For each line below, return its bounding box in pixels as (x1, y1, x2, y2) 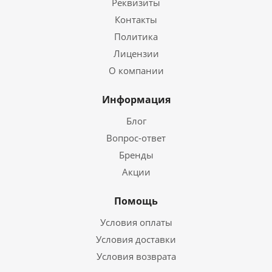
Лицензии (113, 47, 159, 59)
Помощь (114, 194, 158, 208)
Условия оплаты (100, 216, 172, 228)
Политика (114, 30, 158, 42)
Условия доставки (96, 233, 176, 245)
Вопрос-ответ (106, 132, 166, 144)
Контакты (115, 13, 157, 25)
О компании (108, 64, 164, 76)
